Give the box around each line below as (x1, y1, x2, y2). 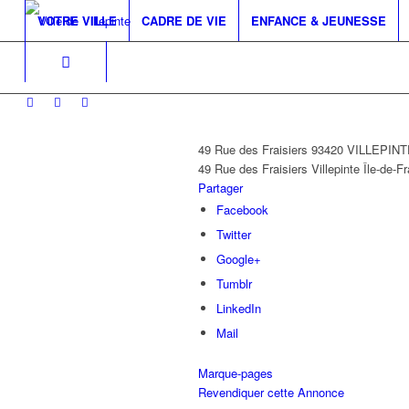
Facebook (216, 201, 268, 218)
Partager (198, 179, 243, 196)
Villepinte (311, 160, 360, 177)
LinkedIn (216, 299, 261, 317)
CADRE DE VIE (141, 12, 226, 29)
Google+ (216, 250, 261, 267)
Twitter (216, 225, 251, 243)
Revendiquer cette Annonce (198, 383, 344, 401)
